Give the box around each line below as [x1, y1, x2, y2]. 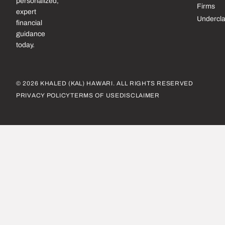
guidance [16, 30, 45, 38]
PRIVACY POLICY [16, 91, 71, 99]
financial [16, 19, 42, 27]
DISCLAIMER [119, 91, 160, 99]
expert [16, 8, 36, 16]
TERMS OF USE [70, 91, 120, 99]
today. [16, 41, 35, 49]
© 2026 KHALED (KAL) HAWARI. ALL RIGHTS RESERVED [16, 79, 193, 87]
